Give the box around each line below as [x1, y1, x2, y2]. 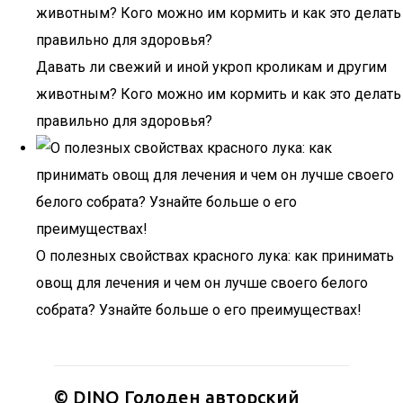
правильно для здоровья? [36, 112, 212, 130]
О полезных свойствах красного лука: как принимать [36, 247, 394, 264]
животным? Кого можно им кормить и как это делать [36, 85, 401, 103]
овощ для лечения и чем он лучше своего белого [36, 274, 368, 291]
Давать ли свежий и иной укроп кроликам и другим [36, 58, 387, 76]
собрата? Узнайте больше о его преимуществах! [36, 301, 362, 318]
